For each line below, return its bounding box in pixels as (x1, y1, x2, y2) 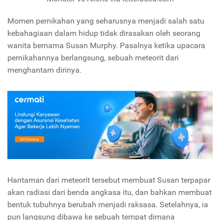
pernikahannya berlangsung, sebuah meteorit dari (7, 53, 179, 63)
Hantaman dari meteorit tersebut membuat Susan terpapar (7, 175, 210, 185)
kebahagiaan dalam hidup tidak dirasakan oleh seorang (7, 28, 200, 38)
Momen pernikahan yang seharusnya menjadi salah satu (7, 16, 204, 26)
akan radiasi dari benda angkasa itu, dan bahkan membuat (7, 188, 212, 197)
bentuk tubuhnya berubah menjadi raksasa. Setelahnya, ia (7, 200, 208, 210)
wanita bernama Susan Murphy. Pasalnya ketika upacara (7, 41, 205, 51)
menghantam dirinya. (7, 65, 82, 75)
